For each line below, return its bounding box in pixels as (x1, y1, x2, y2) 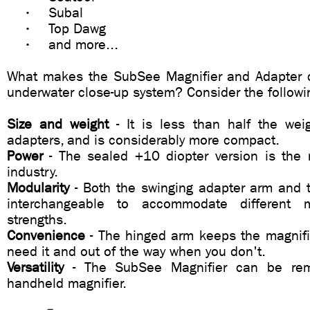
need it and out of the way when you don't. (7, 244, 266, 259)
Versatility (7, 259, 64, 275)
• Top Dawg (7, 21, 106, 37)
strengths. (7, 212, 67, 228)
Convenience (7, 228, 85, 244)
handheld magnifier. (7, 275, 127, 291)
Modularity (7, 180, 69, 196)
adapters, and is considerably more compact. (7, 132, 280, 148)
